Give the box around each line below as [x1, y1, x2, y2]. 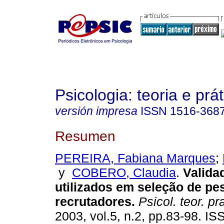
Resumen [55, 127, 115, 144]
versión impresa [55, 104, 137, 117]
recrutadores [55, 194, 131, 209]
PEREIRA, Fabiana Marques [55, 151, 215, 165]
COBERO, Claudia [72, 165, 176, 180]
